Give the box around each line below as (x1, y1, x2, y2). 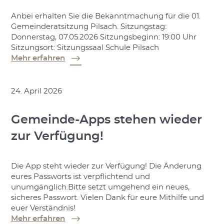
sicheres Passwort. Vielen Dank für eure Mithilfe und (10, 193, 204, 201)
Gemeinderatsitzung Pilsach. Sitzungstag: (10, 22, 166, 30)
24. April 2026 (10, 87, 62, 95)
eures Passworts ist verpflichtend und (10, 172, 150, 180)
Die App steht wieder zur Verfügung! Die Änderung (10, 162, 201, 170)
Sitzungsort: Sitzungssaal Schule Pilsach (10, 43, 159, 51)
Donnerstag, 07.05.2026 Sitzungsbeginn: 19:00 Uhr (10, 33, 196, 41)
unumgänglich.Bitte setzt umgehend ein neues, (10, 183, 189, 191)
